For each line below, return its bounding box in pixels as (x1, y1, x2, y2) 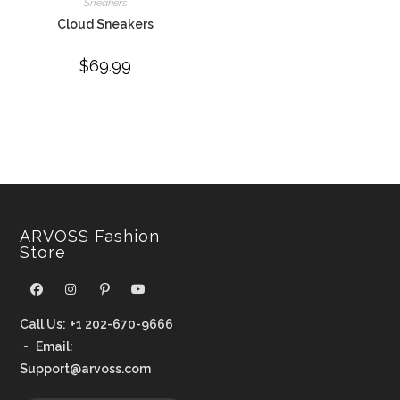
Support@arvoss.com (20, 361, 152, 376)
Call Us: (20, 316, 67, 331)
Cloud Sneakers (57, 17, 154, 32)
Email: (36, 338, 74, 354)
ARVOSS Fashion (20, 226, 161, 246)
